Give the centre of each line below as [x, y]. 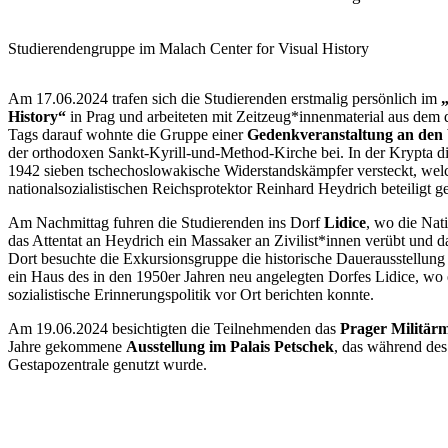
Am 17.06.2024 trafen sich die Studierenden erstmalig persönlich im [224, 98]
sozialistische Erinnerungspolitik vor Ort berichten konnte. [191, 294]
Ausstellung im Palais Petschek [230, 346]
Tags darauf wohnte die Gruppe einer [127, 134]
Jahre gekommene [67, 346]
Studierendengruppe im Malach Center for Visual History [188, 48]
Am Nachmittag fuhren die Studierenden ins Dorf [166, 222]
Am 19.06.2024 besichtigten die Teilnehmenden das [174, 328]
